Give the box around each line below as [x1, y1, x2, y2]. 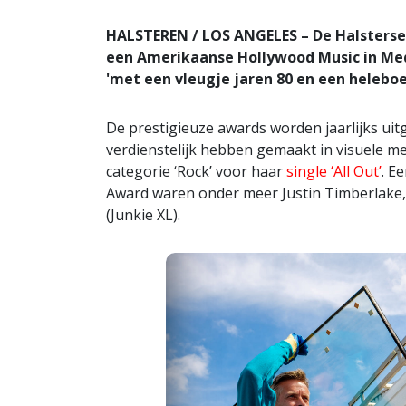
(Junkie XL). [106, 205, 180, 225]
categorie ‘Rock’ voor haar [106, 161, 286, 181]
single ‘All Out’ [286, 161, 382, 181]
